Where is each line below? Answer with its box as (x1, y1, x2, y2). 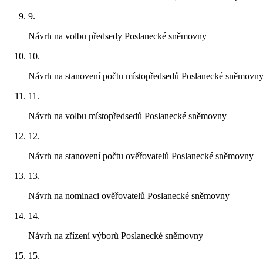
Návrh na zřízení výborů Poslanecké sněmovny (28, 230, 203, 241)
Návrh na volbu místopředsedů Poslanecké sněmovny (28, 110, 227, 121)
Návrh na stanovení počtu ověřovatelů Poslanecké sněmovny (28, 150, 254, 161)
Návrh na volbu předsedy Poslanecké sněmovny (28, 31, 207, 41)
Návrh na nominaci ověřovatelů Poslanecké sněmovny (28, 190, 230, 201)
